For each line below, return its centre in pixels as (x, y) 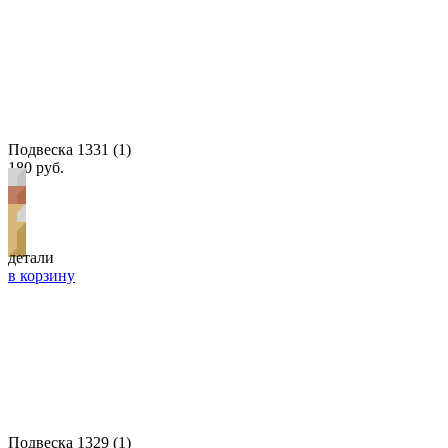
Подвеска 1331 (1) (69, 149)
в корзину (41, 275)
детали (31, 257)
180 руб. (36, 167)
